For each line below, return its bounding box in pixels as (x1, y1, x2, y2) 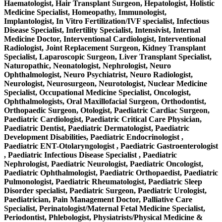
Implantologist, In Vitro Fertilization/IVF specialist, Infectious (4, 16, 209, 25)
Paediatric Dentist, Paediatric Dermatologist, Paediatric (4, 123, 189, 132)
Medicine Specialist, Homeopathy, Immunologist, (4, 7, 166, 16)
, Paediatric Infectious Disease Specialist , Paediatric (4, 150, 177, 159)
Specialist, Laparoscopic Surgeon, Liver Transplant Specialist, (4, 52, 212, 61)
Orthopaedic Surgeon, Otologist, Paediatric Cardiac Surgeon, (4, 106, 210, 114)
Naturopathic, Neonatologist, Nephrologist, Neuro (4, 61, 171, 70)
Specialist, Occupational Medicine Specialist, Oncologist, (4, 88, 191, 97)
